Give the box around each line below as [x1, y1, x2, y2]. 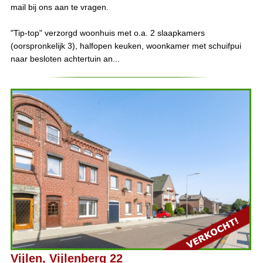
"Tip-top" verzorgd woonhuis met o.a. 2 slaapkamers [10, 28, 205, 38]
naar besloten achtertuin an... [10, 54, 120, 64]
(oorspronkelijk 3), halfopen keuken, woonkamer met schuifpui [10, 41, 241, 51]
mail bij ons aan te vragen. [10, 2, 109, 12]
